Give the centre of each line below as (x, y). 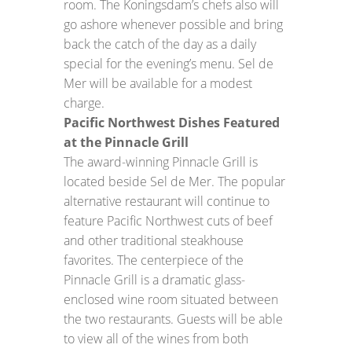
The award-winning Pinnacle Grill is (160, 162)
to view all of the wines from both (156, 339)
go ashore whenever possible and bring (173, 24)
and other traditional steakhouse (153, 240)
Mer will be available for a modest (158, 83)
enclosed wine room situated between (170, 299)
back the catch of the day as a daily (159, 44)
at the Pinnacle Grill (126, 142)
